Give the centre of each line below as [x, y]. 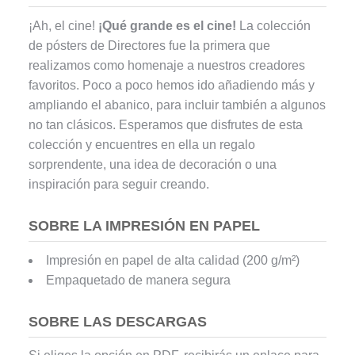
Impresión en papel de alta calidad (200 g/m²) [172, 260]
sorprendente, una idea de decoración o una [152, 164]
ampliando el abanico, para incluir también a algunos [177, 105]
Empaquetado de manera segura [138, 280]
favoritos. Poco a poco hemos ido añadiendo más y [171, 85]
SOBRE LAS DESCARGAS [117, 321]
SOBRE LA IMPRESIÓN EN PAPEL [144, 225]
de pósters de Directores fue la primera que [149, 45]
